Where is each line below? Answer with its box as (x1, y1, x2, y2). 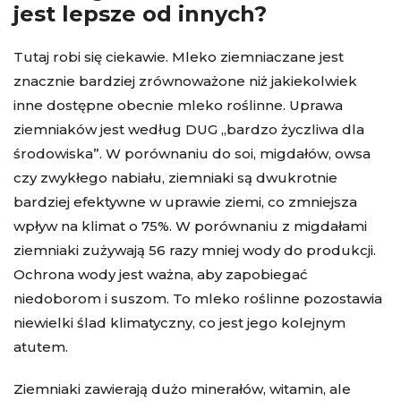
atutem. (13, 337, 68, 355)
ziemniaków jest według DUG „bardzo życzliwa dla (13, 120, 364, 138)
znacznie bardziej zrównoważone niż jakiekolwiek (13, 72, 357, 90)
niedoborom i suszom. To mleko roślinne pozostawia (13, 289, 382, 307)
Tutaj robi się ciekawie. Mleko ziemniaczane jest (13, 47, 344, 65)
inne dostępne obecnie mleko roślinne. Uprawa (13, 96, 343, 114)
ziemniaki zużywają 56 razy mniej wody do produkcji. (13, 241, 376, 259)
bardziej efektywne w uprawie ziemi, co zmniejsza (13, 192, 357, 210)
